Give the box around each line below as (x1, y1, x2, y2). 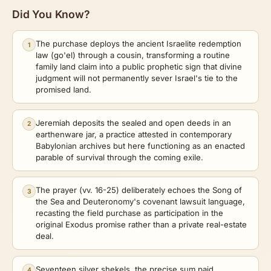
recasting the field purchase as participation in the (36, 208, 223, 218)
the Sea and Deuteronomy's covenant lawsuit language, (36, 197, 245, 207)
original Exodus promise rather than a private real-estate (36, 220, 247, 230)
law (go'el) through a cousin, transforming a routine (36, 50, 230, 60)
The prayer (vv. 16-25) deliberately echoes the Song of (36, 185, 242, 195)
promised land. (36, 85, 91, 95)
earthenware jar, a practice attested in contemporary (36, 129, 232, 139)
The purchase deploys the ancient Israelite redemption (36, 39, 241, 49)
